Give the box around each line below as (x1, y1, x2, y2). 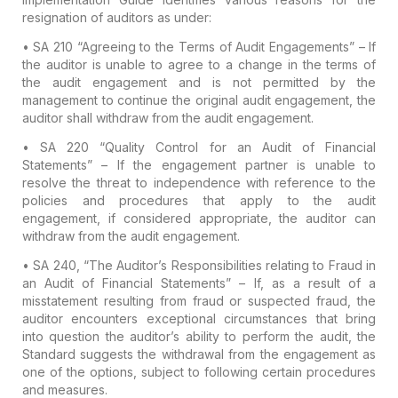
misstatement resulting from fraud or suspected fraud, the (21, 292, 377, 308)
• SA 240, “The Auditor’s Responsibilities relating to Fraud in (21, 257, 377, 273)
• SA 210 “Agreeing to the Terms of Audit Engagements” (21, 38, 359, 54)
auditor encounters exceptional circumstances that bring (21, 310, 377, 326)
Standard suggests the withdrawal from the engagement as (21, 346, 377, 362)
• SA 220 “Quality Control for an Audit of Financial (21, 139, 377, 155)
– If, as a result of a (231, 275, 377, 291)
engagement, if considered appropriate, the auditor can (21, 210, 377, 226)
